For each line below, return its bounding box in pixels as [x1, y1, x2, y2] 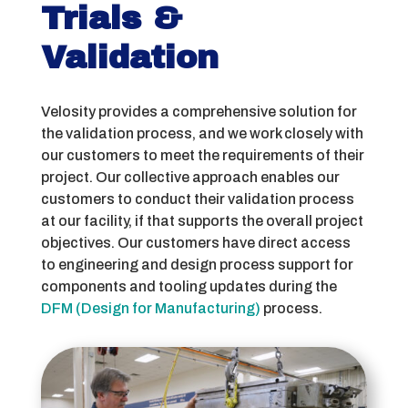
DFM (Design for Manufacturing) [40, 301, 260, 317]
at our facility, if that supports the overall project [40, 213, 363, 229]
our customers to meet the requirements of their [40, 148, 364, 164]
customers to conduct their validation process [40, 191, 354, 208]
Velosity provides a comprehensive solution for [40, 104, 357, 120]
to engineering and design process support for [40, 257, 353, 273]
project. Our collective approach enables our [40, 169, 340, 186]
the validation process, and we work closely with [40, 126, 363, 142]
